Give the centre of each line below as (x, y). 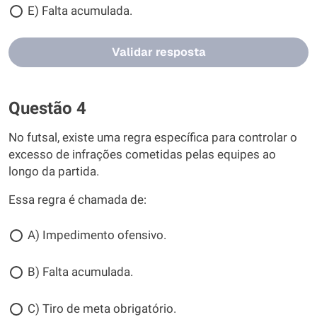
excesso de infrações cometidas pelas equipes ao (142, 155)
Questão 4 (47, 108)
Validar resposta (158, 52)
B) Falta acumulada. (80, 272)
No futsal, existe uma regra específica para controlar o (153, 138)
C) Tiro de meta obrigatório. (102, 309)
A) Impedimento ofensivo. (97, 235)
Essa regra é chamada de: (77, 200)
